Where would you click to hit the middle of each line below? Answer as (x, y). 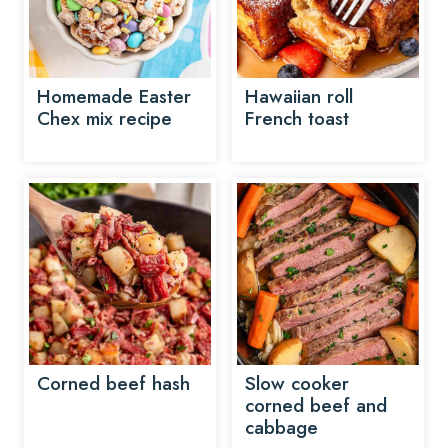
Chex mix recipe (104, 118)
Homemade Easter (114, 96)
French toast (297, 118)
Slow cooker (297, 383)
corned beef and (316, 405)
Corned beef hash (113, 383)
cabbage (281, 427)
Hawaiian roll (299, 96)
